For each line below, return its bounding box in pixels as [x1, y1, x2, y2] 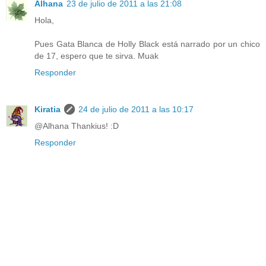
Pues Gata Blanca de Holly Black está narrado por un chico [34, 39, 260, 49]
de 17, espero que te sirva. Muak [34, 50, 159, 61]
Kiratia [34, 104, 61, 114]
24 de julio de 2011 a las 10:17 [78, 104, 194, 114]
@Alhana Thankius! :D [34, 121, 119, 131]
